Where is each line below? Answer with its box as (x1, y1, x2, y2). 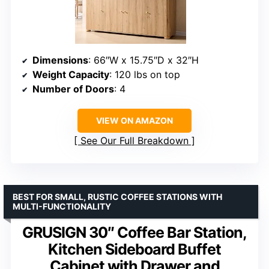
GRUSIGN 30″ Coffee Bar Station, (22, 223, 247, 242)
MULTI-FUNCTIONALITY (13, 201, 111, 212)
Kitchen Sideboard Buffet (48, 240, 221, 259)
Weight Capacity (32, 68, 109, 81)
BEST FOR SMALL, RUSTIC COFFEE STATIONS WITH (13, 192, 222, 202)
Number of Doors (32, 83, 114, 95)
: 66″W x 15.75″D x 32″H (88, 54, 199, 67)
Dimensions (32, 54, 88, 67)
